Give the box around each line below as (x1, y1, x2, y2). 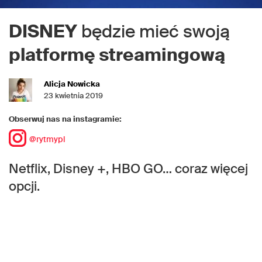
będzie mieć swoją (77, 20, 230, 43)
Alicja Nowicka (44, 79, 100, 89)
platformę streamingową (9, 43, 225, 66)
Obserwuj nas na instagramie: (9, 114, 122, 124)
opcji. (9, 178, 40, 195)
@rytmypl (29, 133, 65, 144)
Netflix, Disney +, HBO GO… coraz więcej (9, 160, 248, 177)
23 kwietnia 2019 (44, 91, 103, 101)
